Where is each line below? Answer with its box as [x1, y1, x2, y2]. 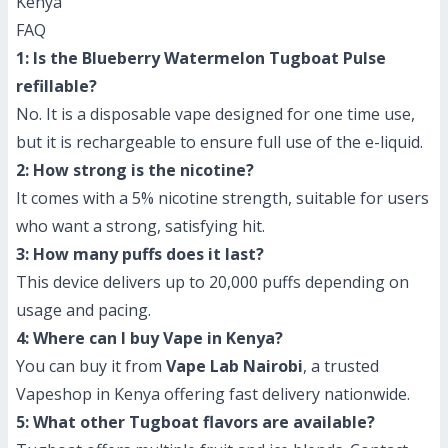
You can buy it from [16, 355, 166, 377]
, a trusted [303, 355, 379, 377]
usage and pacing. [16, 299, 151, 321]
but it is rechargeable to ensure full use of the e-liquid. [16, 131, 423, 153]
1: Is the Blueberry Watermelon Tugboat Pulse [16, 47, 386, 69]
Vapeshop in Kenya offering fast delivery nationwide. [16, 383, 410, 405]
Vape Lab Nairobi [166, 355, 303, 377]
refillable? [16, 75, 97, 97]
